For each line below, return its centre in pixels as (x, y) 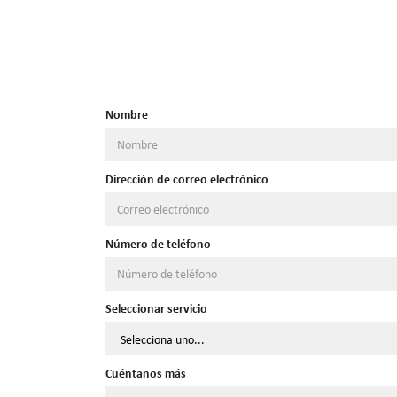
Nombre (126, 113)
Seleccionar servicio (156, 307)
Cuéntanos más (145, 372)
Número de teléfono (158, 243)
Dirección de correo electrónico (187, 178)
